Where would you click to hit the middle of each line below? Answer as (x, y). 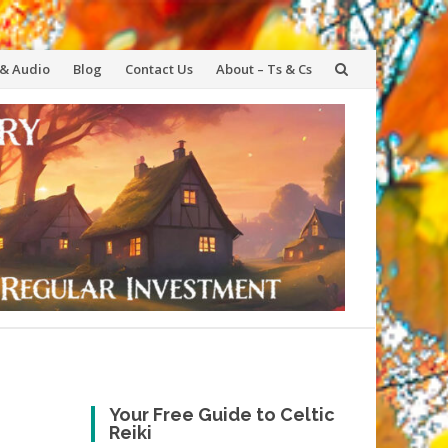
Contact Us (159, 69)
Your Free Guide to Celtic (222, 414)
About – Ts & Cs (264, 69)
